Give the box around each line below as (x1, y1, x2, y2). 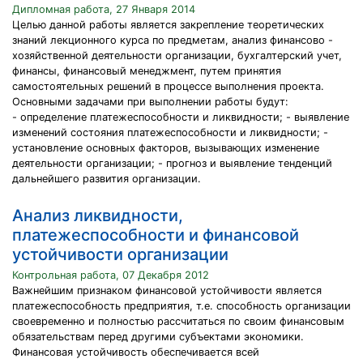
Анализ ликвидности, (12, 206, 183, 225)
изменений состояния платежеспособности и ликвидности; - (12, 126, 328, 139)
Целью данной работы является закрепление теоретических (12, 19, 324, 31)
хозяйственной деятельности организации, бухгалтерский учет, (12, 49, 342, 62)
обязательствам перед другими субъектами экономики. (12, 331, 304, 343)
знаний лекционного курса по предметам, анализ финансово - (12, 34, 333, 46)
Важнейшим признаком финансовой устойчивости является (12, 284, 322, 297)
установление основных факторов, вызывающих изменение (12, 142, 319, 154)
